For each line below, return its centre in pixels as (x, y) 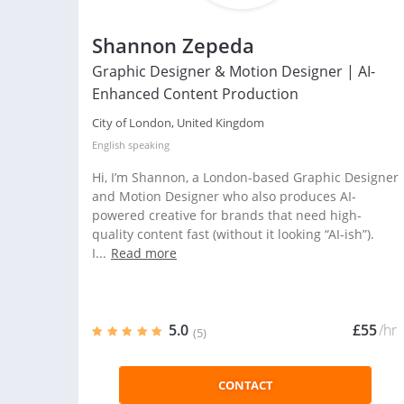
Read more (144, 253)
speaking (147, 145)
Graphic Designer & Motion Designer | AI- (234, 71)
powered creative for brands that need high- (227, 215)
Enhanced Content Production (195, 94)
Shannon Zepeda (173, 45)
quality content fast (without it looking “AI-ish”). (233, 234)
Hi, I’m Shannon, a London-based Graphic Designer (245, 177)
